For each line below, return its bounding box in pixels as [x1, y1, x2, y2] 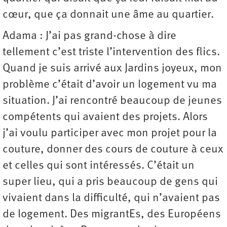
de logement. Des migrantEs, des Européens [3, 209, 221, 221]
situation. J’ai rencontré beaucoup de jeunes [3, 95, 222, 107]
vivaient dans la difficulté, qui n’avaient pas [3, 193, 220, 205]
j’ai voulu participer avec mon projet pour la [3, 128, 217, 140]
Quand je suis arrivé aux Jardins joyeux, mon [3, 63, 222, 75]
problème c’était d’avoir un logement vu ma [3, 79, 217, 91]
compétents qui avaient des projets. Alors [3, 111, 208, 124]
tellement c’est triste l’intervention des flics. [3, 47, 220, 59]
